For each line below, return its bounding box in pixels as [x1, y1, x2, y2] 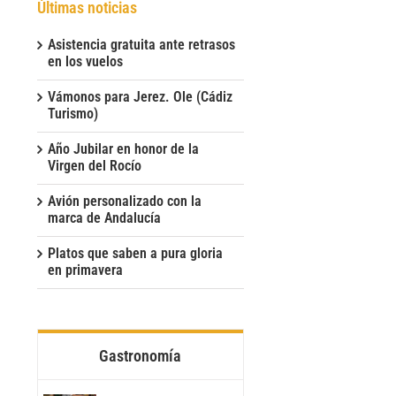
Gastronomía [99, 346, 182, 365]
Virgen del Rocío [47, 156, 141, 174]
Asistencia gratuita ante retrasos [47, 35, 235, 53]
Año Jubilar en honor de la [47, 140, 199, 157]
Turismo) [47, 104, 98, 122]
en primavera [47, 261, 123, 278]
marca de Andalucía [47, 209, 161, 226]
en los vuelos [47, 52, 123, 70]
